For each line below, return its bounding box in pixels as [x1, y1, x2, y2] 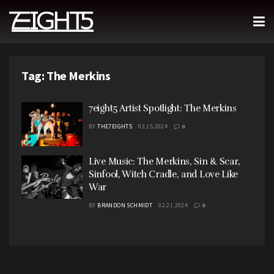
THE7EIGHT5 [97, 122, 133, 130]
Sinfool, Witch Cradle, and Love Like [89, 168, 239, 180]
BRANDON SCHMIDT [97, 201, 153, 209]
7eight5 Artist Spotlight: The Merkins [89, 103, 237, 114]
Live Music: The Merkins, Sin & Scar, [89, 155, 241, 167]
